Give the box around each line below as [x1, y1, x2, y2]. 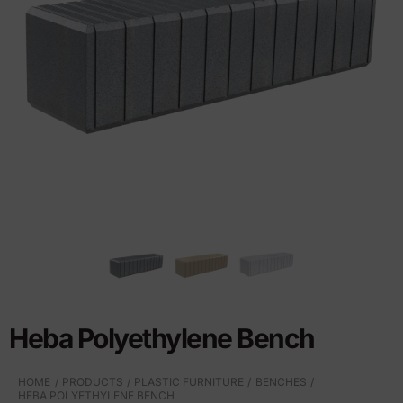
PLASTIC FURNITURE [134, 374, 245, 389]
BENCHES [255, 374, 307, 389]
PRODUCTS [61, 374, 123, 389]
